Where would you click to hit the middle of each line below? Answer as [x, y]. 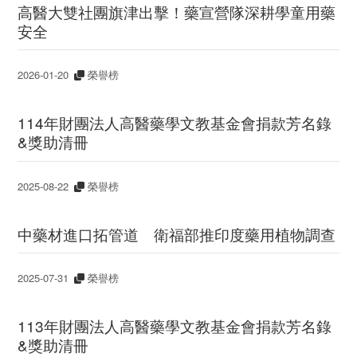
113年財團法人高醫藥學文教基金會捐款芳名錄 [175, 326]
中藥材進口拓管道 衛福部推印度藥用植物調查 [177, 233]
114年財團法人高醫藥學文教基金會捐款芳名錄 [175, 123]
